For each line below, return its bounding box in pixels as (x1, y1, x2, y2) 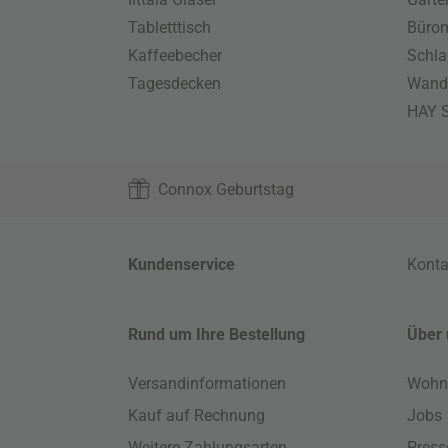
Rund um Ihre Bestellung (128, 325, 306, 344)
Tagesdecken (128, 74, 222, 93)
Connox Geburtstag (158, 180, 295, 199)
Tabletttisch (128, 18, 212, 37)
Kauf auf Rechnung (128, 406, 266, 425)
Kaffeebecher (128, 46, 223, 65)
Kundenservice (128, 255, 236, 274)
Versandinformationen (128, 374, 287, 393)
